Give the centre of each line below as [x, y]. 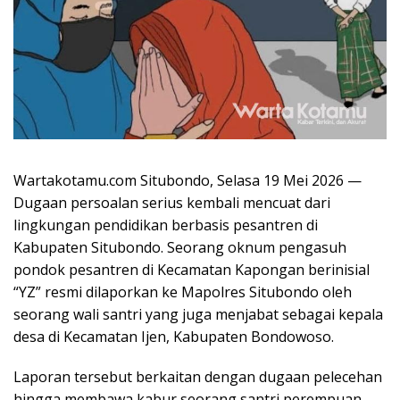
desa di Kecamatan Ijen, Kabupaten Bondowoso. [174, 336]
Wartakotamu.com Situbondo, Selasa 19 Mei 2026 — [187, 180]
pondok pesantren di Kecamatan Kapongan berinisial [192, 269]
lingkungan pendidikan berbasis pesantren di [166, 225]
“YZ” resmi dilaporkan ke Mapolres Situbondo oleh [183, 292]
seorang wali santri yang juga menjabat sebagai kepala [198, 314]
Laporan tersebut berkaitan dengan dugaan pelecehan [198, 376]
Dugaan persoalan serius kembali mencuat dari [172, 202]
